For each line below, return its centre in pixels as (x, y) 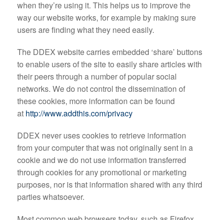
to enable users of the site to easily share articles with (110, 64)
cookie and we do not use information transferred (102, 160)
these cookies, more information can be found (96, 101)
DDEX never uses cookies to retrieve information (102, 135)
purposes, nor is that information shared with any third (110, 184)
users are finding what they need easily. (86, 30)
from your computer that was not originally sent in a (105, 148)
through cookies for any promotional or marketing (102, 172)
